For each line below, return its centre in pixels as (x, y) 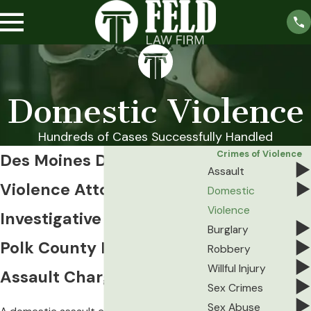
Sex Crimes (236, 288)
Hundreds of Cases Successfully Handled (155, 136)
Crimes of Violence (260, 153)
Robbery (229, 249)
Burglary (228, 229)
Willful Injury (237, 268)
